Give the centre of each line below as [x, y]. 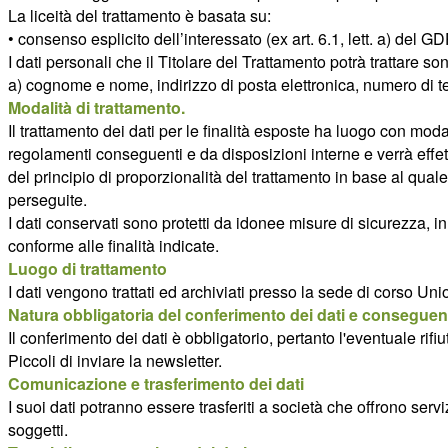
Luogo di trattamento [87, 268]
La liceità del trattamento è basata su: [139, 15]
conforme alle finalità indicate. [113, 245]
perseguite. [47, 199]
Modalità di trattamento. [96, 107]
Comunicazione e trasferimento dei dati [156, 383]
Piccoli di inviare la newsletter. [115, 360]
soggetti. [38, 429]
